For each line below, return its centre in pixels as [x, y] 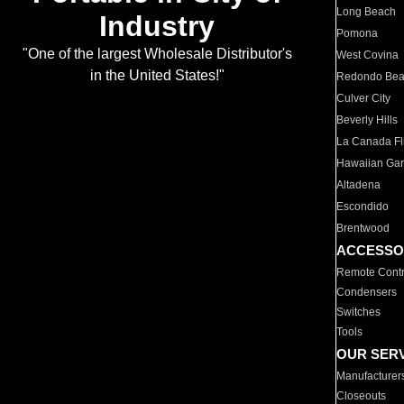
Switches [359, 312]
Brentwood [363, 228]
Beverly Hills [367, 120]
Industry [157, 27]
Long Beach [367, 12]
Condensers [367, 292]
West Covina [368, 55]
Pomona [358, 33]
